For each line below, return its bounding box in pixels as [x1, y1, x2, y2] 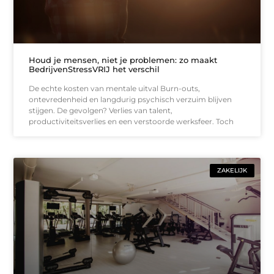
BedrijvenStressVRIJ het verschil [29, 64, 160, 75]
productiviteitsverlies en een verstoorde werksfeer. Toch [29, 117, 234, 127]
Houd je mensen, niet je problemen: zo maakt [29, 55, 218, 65]
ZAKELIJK [217, 166, 247, 175]
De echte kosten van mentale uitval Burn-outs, [29, 84, 201, 94]
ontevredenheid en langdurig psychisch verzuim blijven [29, 95, 232, 105]
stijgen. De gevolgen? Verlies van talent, [29, 106, 173, 116]
